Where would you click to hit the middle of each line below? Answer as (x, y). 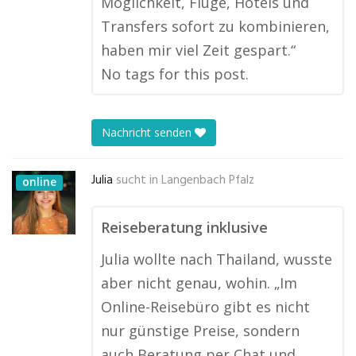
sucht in (137, 180)
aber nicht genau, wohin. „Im (199, 283)
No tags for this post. (175, 74)
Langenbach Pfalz (208, 180)
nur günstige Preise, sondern (200, 331)
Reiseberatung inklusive (184, 227)
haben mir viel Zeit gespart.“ (198, 50)
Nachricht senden (148, 133)
